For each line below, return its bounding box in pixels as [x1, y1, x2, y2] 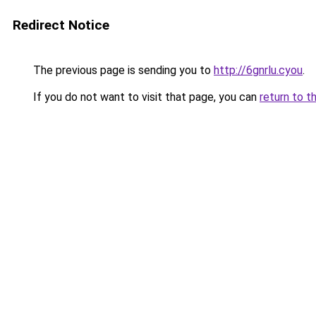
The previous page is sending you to [30, 63, 214, 77]
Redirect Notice [13, 17, 109, 33]
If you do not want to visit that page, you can [30, 90, 260, 104]
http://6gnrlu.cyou [214, 63, 303, 77]
